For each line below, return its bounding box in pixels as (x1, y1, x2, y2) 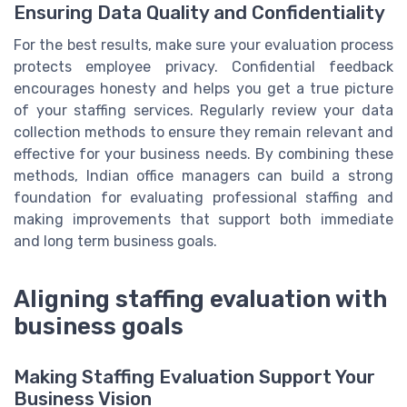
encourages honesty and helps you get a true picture (14, 80, 393, 98)
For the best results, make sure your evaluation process (14, 36, 393, 55)
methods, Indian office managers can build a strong (14, 167, 393, 185)
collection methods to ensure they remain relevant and (14, 124, 393, 142)
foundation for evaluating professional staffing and (14, 189, 393, 207)
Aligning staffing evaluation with (14, 285, 387, 313)
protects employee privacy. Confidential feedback (14, 58, 393, 76)
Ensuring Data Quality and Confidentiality (14, 2, 385, 25)
